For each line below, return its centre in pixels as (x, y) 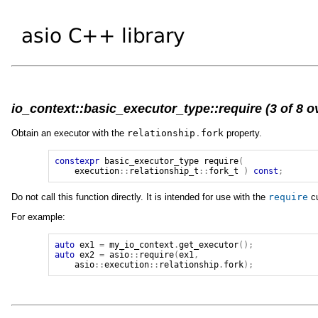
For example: (38, 217)
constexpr (77, 161)
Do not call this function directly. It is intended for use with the (140, 197)
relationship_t (164, 171)
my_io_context (142, 245)
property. (243, 133)
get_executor (209, 245)
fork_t (224, 171)
